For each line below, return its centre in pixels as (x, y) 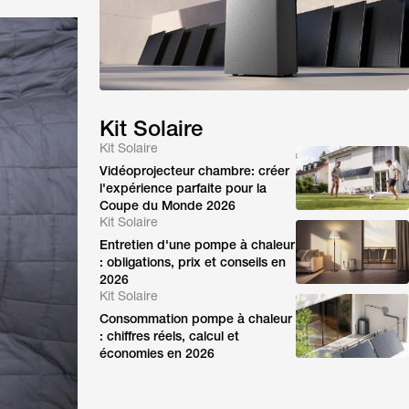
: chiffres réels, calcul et (170, 336)
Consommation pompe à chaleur (196, 319)
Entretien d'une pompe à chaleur (198, 245)
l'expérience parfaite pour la (184, 188)
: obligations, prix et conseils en (193, 262)
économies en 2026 (157, 353)
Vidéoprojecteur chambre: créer (195, 171)
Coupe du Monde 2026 (168, 205)
